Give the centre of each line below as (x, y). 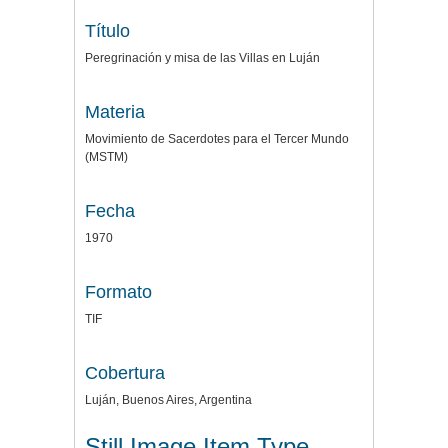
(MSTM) (106, 157)
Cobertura (125, 373)
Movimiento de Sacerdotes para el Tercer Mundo (217, 139)
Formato (118, 292)
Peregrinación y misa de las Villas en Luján (202, 58)
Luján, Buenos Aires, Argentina (168, 400)
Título (107, 31)
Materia (115, 112)
